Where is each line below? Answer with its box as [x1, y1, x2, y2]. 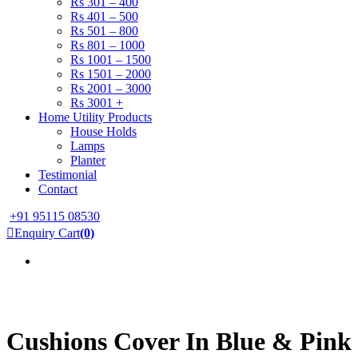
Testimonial [38, 168, 97, 181]
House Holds [70, 125, 137, 138]
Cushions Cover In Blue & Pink [6, 327, 352, 356]
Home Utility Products [38, 110, 152, 124]
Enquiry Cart [14, 226, 80, 240]
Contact [38, 182, 78, 196]
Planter [70, 153, 105, 167]
